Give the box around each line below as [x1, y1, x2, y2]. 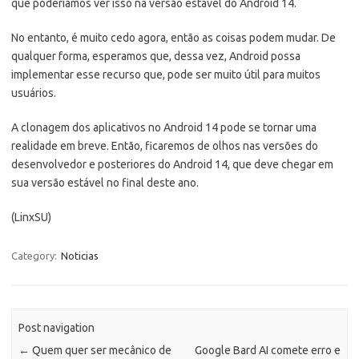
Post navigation [18, 321, 95, 334]
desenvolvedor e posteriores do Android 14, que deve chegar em [11, 158, 333, 171]
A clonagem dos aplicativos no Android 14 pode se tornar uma [11, 121, 317, 135]
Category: [11, 250, 59, 262]
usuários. [11, 87, 56, 100]
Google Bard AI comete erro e [194, 343, 341, 357]
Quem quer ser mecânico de [30, 343, 172, 357]
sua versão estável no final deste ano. [11, 176, 199, 190]
